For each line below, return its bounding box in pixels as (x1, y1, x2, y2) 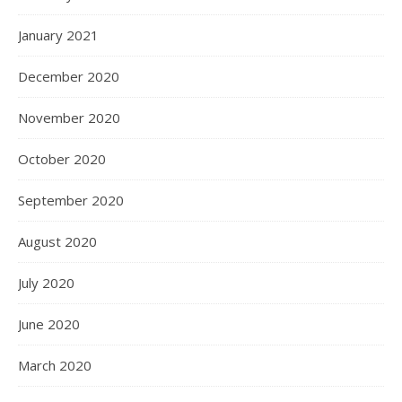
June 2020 (18, 315, 80, 333)
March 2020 (18, 356, 92, 374)
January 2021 (18, 26, 99, 44)
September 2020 (18, 191, 124, 209)
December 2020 (18, 67, 119, 85)
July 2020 (18, 274, 74, 292)
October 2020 (18, 150, 106, 168)
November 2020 (18, 109, 120, 127)
